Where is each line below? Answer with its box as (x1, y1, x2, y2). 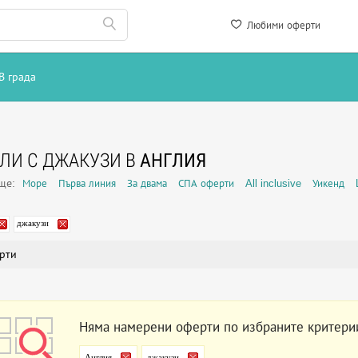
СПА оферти (178, 177, 234, 189)
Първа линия (58, 177, 116, 189)
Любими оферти (244, 19, 320, 31)
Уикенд (312, 177, 344, 189)
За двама (127, 177, 167, 189)
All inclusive (245, 177, 301, 189)
